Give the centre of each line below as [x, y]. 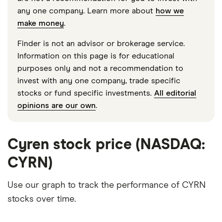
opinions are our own [56, 105]
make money [41, 23]
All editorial [175, 93]
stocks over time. [42, 199]
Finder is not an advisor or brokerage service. [101, 43]
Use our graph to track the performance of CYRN [107, 185]
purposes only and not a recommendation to [100, 68]
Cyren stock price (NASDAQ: [106, 144]
